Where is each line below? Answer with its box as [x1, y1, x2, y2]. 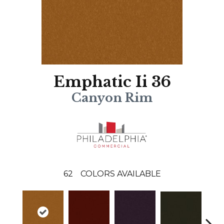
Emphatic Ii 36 [53, 72, 171, 91]
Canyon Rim [71, 90, 152, 105]
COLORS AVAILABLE [80, 168, 161, 178]
